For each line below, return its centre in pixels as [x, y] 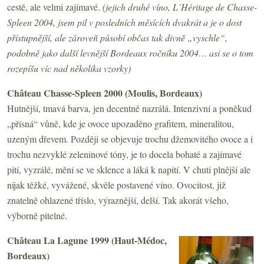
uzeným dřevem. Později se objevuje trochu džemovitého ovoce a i [130, 138]
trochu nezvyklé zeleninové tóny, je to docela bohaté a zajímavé [124, 154]
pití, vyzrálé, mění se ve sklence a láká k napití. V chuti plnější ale [129, 169]
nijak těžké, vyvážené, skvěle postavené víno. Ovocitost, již [116, 184]
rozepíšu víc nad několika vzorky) [69, 68]
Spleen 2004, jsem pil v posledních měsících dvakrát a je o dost [124, 22]
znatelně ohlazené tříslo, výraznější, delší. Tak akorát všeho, [118, 200]
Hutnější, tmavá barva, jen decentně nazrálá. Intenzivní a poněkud [129, 108]
